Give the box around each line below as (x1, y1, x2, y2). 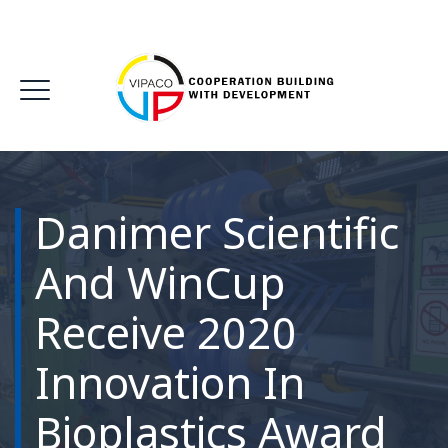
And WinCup (35, 252, 285, 312)
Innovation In (35, 352, 305, 412)
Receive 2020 (35, 302, 297, 362)
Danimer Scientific (35, 202, 399, 262)
